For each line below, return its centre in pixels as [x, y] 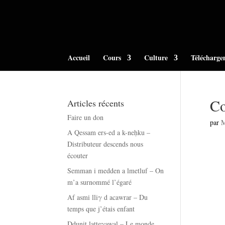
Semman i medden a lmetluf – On [116, 171]
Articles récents [96, 103]
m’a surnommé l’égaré [100, 182]
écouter [78, 155]
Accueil [79, 58]
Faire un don [86, 117]
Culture [156, 58]
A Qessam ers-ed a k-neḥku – [109, 132]
